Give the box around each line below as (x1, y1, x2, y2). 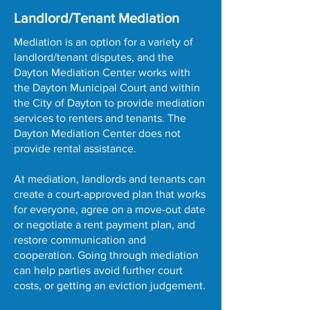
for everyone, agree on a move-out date (14, 203, 206, 215)
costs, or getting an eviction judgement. (14, 280, 206, 291)
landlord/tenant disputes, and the (14, 51, 174, 63)
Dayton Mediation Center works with (14, 66, 190, 78)
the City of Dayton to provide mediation (14, 97, 205, 109)
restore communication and (14, 234, 146, 246)
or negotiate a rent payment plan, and (14, 219, 195, 230)
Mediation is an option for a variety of (14, 36, 193, 48)
